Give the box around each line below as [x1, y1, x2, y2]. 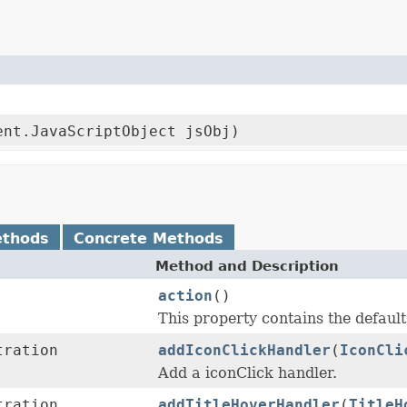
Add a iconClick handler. [158, 364, 337, 382]
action [158, 287, 213, 305]
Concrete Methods [74, 230, 223, 248]
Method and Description [155, 258, 339, 275]
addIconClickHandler [158, 342, 331, 360]
